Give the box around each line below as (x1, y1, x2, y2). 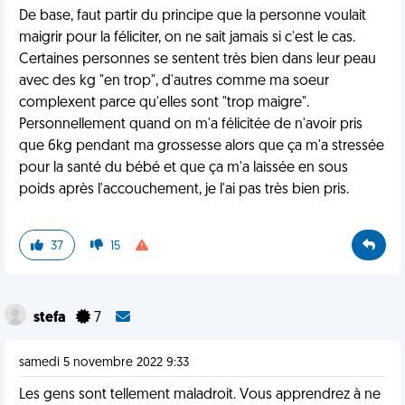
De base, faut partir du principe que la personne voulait (19, 9, 366, 24)
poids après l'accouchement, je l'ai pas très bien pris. (19, 183, 349, 197)
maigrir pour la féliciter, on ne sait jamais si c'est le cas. (19, 31, 355, 45)
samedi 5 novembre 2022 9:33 (19, 356, 189, 370)
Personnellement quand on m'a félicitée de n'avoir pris (19, 118, 363, 132)
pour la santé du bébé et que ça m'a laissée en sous (19, 161, 348, 175)
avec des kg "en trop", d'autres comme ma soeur (19, 74, 329, 89)
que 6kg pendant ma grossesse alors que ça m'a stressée (19, 139, 384, 154)
